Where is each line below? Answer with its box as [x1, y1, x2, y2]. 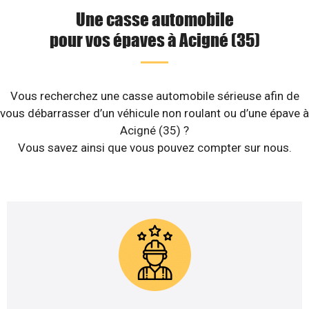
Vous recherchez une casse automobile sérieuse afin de [10, 89, 299, 103]
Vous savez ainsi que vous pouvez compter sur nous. [17, 141, 292, 155]
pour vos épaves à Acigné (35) [49, 28, 260, 51]
